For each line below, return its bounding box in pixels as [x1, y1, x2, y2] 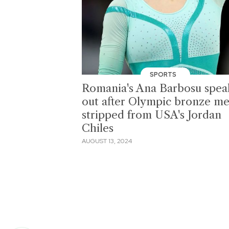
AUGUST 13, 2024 [82, 137, 132, 146]
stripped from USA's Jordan [82, 108, 221, 121]
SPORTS [149, 70, 178, 79]
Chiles [82, 121, 113, 134]
